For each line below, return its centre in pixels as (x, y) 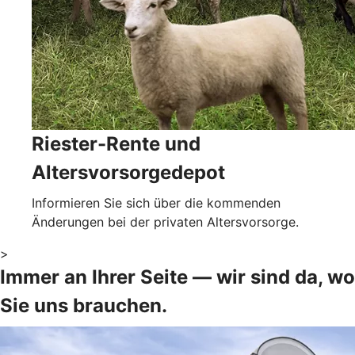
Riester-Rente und (116, 143)
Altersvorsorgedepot (128, 172)
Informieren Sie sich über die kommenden (156, 202)
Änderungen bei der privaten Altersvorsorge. (165, 221)
